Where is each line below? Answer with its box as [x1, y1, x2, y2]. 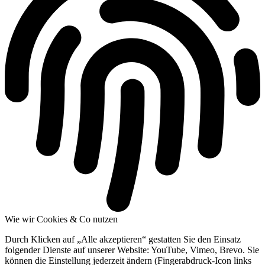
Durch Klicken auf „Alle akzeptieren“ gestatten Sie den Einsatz [5, 234, 241, 244]
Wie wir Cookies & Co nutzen [5, 214, 118, 224]
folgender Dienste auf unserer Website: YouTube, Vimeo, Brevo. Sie [5, 244, 259, 255]
